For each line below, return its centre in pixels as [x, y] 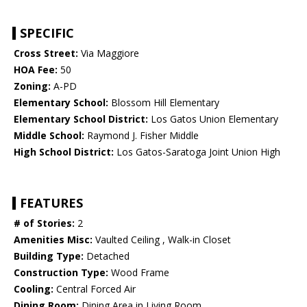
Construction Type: [61, 273]
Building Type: [49, 256]
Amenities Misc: [53, 240]
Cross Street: [46, 53]
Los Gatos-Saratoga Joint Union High [197, 152]
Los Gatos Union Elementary [213, 119]
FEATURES [51, 203]
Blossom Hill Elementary [164, 103]
